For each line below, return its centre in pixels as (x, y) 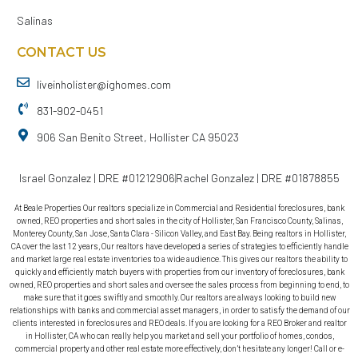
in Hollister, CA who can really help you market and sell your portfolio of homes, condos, (179, 336)
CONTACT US (62, 53)
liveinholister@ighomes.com (104, 85)
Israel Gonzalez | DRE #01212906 (97, 178)
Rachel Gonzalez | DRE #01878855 (258, 178)
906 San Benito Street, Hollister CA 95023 (138, 137)
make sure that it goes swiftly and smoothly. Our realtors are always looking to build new (179, 298)
